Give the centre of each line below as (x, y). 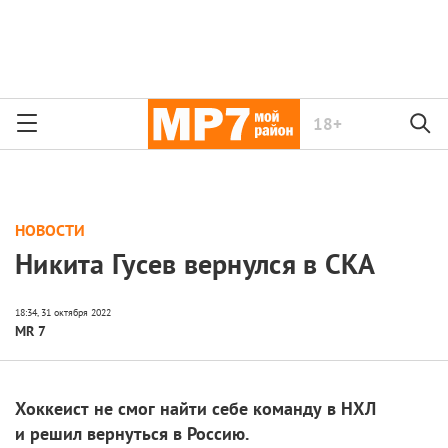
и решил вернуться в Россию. (132, 433)
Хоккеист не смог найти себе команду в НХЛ (195, 408)
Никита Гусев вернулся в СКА (195, 264)
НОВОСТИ (50, 230)
